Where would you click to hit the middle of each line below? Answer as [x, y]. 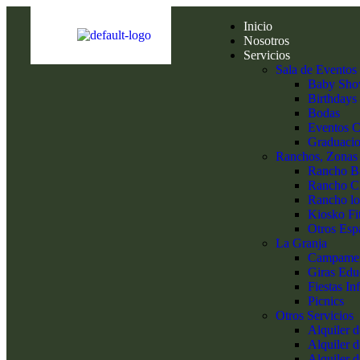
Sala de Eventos [317, 70]
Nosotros [267, 41]
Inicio [258, 26]
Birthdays [333, 98]
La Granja [302, 243]
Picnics [326, 301]
